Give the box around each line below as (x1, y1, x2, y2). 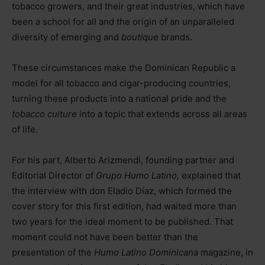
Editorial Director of (12, 169, 96, 181)
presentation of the (12, 246, 94, 258)
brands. (159, 31, 192, 43)
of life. (12, 123, 38, 135)
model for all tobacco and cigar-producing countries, (12, 77, 231, 89)
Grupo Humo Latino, (96, 169, 179, 181)
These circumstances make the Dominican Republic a (12, 62, 235, 73)
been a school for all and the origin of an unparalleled (12, 15, 234, 27)
